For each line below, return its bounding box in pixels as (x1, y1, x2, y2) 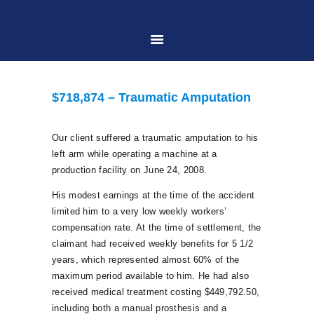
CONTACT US (161, 243, 243, 258)
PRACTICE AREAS (146, 150, 258, 165)
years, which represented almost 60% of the (52, 254, 240, 265)
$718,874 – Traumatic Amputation (52, 90, 251, 105)
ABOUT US (169, 104, 235, 118)
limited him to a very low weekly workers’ (52, 205, 227, 217)
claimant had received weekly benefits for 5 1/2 (52, 238, 254, 249)
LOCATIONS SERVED (137, 289, 266, 304)
